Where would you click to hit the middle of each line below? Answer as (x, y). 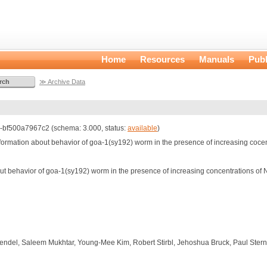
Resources (162, 60)
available (142, 128)
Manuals (217, 60)
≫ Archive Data (62, 82)
